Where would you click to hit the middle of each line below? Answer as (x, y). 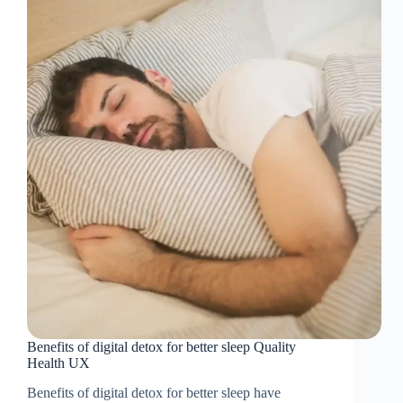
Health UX (58, 363)
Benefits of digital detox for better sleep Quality (161, 347)
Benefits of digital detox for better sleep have (154, 393)
